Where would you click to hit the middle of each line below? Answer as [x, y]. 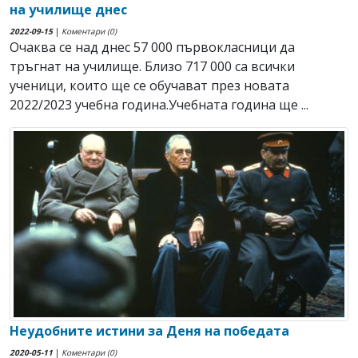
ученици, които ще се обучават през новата [149, 86]
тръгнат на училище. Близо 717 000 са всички [152, 67]
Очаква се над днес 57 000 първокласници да [152, 48]
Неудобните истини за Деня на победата [149, 331]
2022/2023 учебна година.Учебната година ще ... [159, 105]
